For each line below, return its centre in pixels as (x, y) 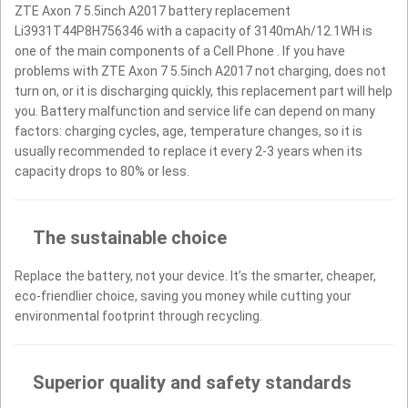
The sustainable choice (130, 237)
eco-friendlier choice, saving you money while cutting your (183, 296)
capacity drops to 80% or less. (102, 171)
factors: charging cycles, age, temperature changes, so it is (189, 131)
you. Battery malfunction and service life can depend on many (195, 111)
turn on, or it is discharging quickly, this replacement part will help (204, 91)
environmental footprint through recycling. (138, 316)
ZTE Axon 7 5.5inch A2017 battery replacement (153, 10)
